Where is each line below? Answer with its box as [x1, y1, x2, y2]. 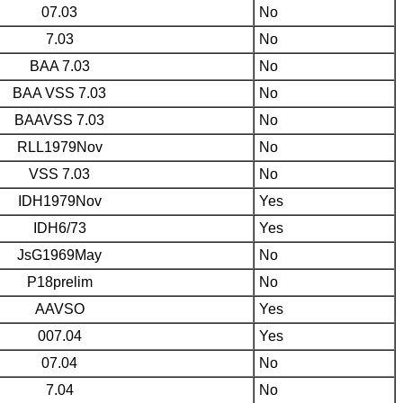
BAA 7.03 [29, 58, 90, 74]
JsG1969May [17, 246, 102, 263]
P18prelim [26, 273, 93, 290]
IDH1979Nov [17, 193, 102, 209]
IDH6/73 [32, 219, 86, 236]
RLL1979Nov [16, 139, 103, 155]
